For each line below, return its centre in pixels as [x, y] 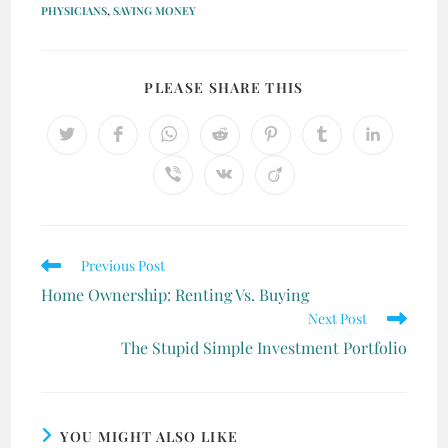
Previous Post [123, 266]
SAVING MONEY [155, 11]
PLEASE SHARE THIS [224, 88]
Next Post [337, 319]
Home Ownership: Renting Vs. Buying [175, 295]
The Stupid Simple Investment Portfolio [263, 348]
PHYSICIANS [74, 11]
